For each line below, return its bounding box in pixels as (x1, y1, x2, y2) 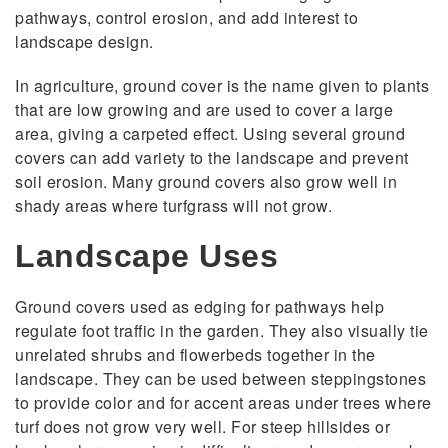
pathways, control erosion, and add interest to (15, 6, 358, 30)
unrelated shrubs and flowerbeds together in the (15, 343, 376, 367)
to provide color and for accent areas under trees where (15, 391, 432, 415)
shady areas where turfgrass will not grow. (15, 194, 332, 218)
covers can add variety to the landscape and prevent (15, 146, 409, 170)
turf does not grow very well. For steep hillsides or (15, 415, 390, 439)
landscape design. (15, 30, 154, 54)
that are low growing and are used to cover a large (15, 98, 393, 122)
